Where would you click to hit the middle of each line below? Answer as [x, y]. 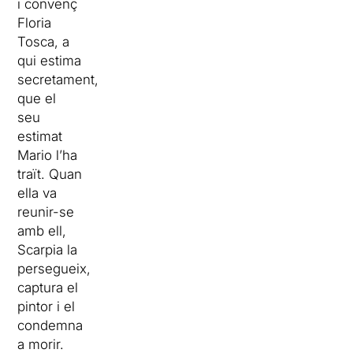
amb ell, [42, 231]
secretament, [58, 80]
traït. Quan [50, 175]
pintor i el [46, 307]
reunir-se [46, 212]
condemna [50, 326]
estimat [40, 137]
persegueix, [54, 269]
